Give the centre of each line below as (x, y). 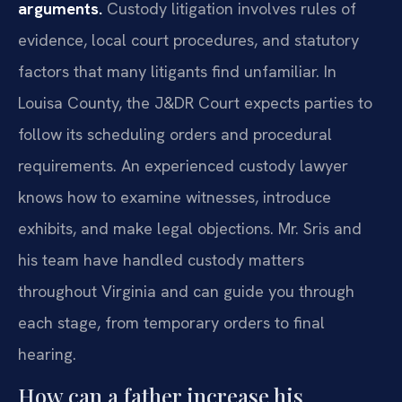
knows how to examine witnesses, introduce (175, 197)
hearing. (47, 354)
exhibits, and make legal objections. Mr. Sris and (190, 228)
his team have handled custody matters (161, 259)
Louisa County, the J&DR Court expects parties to (195, 102)
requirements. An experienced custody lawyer (183, 165)
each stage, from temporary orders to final (171, 322)
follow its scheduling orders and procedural (175, 134)
